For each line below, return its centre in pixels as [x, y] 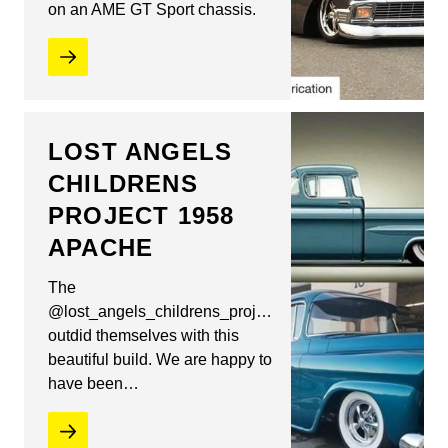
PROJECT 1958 [141, 216]
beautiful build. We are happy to [160, 360]
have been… [93, 384]
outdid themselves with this [143, 336]
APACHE [101, 248]
